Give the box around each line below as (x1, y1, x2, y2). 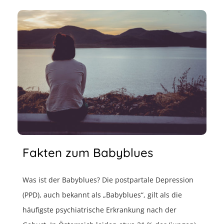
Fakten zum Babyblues (22, 145, 153, 160)
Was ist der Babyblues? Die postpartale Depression (22, 175, 193, 185)
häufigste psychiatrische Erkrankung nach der (22, 205, 176, 215)
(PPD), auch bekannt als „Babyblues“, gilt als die (22, 190, 182, 200)
